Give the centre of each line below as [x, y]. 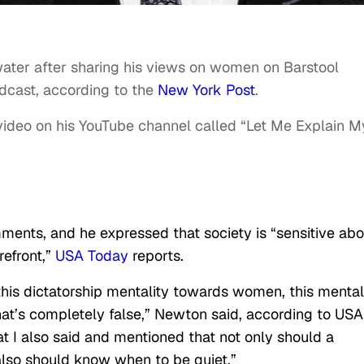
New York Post [206, 90]
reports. [156, 256]
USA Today [92, 256]
